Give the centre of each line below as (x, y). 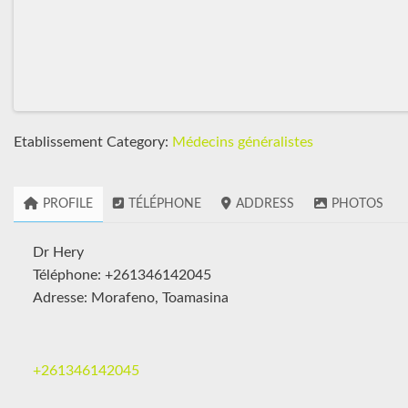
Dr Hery (59, 252)
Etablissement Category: (93, 142)
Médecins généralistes (243, 142)
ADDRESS (265, 204)
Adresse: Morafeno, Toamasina (130, 297)
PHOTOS (357, 204)
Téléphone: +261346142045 (122, 275)
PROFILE (68, 204)
